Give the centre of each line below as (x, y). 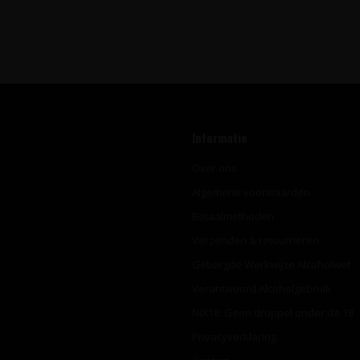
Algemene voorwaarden (251, 192)
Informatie (220, 138)
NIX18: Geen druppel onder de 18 (273, 313)
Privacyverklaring (234, 337)
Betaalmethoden (233, 217)
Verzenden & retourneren (256, 241)
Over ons (215, 168)
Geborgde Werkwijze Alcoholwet (271, 265)
